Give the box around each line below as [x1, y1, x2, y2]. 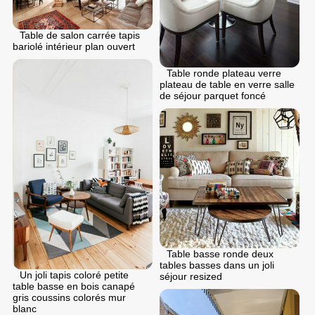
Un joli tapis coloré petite [20, 269, 129, 281]
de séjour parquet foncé [160, 90, 266, 102]
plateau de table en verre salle [160, 79, 295, 91]
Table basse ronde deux [167, 248, 274, 260]
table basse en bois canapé [13, 280, 135, 292]
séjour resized [160, 271, 222, 283]
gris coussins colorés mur [13, 291, 126, 303]
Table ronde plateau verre [167, 67, 281, 79]
